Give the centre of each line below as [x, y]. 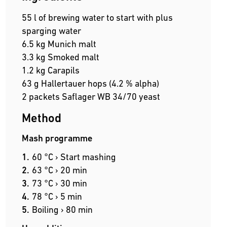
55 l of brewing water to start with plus [97, 18]
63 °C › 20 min [59, 170]
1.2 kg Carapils [50, 70]
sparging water [51, 31]
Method [41, 118]
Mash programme [57, 138]
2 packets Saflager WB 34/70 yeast [91, 97]
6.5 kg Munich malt [59, 44]
